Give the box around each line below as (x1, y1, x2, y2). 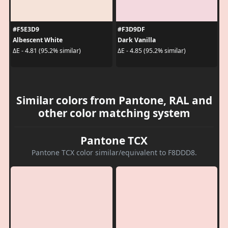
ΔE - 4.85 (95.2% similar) (118, 46, 186, 55)
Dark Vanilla (118, 35, 156, 44)
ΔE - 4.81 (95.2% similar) (12, 46, 81, 55)
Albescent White (12, 35, 63, 44)
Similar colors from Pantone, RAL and (16, 93, 212, 107)
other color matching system (38, 105, 190, 120)
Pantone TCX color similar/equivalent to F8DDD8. (31, 147, 197, 157)
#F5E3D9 (12, 24, 39, 34)
